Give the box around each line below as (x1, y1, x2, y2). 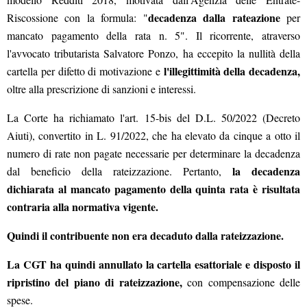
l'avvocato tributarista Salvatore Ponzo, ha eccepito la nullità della (7, 46, 300, 61)
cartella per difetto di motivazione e (7, 64, 164, 79)
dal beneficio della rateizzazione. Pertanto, (7, 164, 221, 179)
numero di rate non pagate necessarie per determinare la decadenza (7, 146, 300, 161)
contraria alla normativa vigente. (7, 199, 158, 215)
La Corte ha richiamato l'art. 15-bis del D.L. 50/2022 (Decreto (7, 110, 300, 125)
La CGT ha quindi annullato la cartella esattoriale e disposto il (7, 256, 300, 273)
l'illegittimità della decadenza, (163, 63, 300, 79)
